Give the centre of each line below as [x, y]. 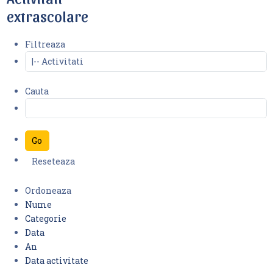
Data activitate [56, 261]
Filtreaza [45, 44]
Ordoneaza [48, 190]
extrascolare [47, 16]
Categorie [45, 218]
